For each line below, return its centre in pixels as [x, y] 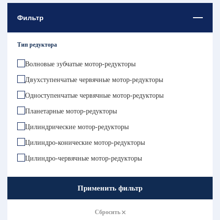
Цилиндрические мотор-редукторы [77, 127]
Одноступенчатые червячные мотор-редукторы [94, 95]
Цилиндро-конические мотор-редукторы [85, 142]
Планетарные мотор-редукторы [71, 111]
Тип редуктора [37, 44]
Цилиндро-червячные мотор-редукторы [83, 158]
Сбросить [108, 212]
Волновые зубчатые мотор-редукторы [80, 64]
